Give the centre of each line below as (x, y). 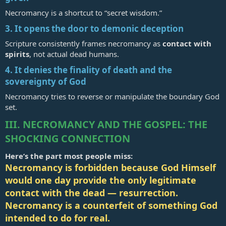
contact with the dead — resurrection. (92, 193)
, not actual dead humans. (74, 54)
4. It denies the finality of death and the (89, 70)
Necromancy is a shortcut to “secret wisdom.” (83, 13)
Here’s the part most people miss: (69, 156)
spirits (17, 54)
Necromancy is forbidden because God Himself (110, 168)
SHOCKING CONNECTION (68, 139)
